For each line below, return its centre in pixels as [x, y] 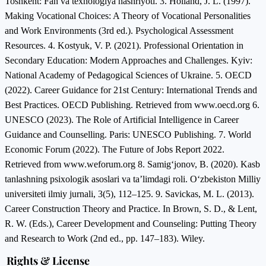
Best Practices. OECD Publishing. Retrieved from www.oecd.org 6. [132, 104]
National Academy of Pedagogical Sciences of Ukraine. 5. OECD [128, 75]
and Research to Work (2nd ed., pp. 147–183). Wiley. [105, 238]
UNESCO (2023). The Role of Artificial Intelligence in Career [122, 119]
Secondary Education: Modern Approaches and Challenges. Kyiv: [129, 60]
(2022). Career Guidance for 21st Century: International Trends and [131, 90]
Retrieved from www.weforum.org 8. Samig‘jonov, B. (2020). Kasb [132, 164]
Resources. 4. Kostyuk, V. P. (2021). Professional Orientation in [124, 45]
